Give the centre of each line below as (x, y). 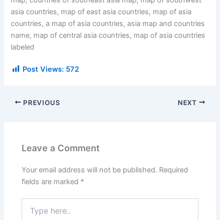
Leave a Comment (61, 148)
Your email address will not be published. (90, 170)
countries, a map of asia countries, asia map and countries (108, 24)
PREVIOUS (41, 102)
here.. (30, 212)
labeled (23, 47)
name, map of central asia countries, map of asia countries (108, 36)
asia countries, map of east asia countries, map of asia (101, 12)
